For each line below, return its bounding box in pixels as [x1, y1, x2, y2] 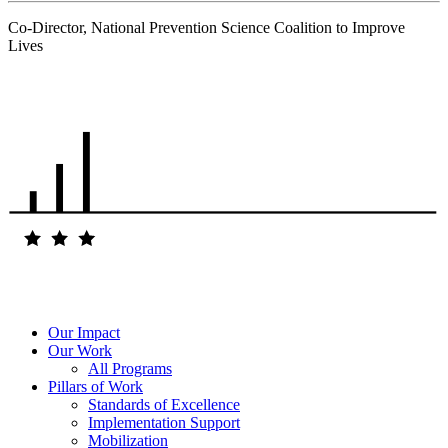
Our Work [48, 342, 112, 360]
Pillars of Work [48, 378, 143, 396]
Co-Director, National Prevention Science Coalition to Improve [8, 19, 405, 37]
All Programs [88, 360, 172, 378]
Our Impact [48, 324, 120, 342]
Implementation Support [88, 414, 240, 432]
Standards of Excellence [88, 396, 240, 414]
